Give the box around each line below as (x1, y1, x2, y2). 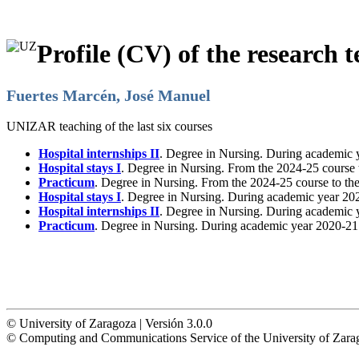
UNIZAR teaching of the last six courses (6, 119, 212, 133)
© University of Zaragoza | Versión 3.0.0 (6, 316, 212, 330)
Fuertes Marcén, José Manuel (6, 86, 211, 104)
